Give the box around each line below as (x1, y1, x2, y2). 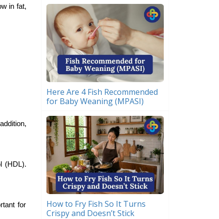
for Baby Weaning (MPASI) (46, 95, 144, 107)
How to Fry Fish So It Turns (46, 198, 146, 210)
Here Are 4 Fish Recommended (46, 86, 158, 97)
